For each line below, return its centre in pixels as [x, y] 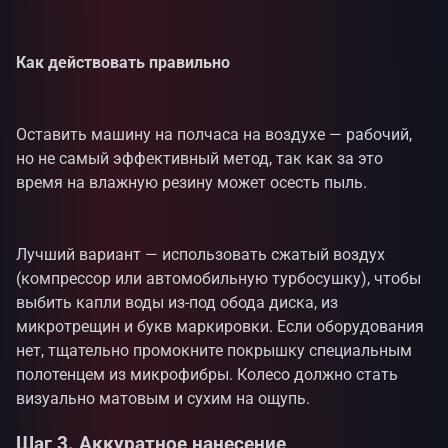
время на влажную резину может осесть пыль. [191, 182]
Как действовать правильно [123, 62]
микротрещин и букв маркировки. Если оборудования [220, 326]
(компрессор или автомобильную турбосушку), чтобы [218, 278]
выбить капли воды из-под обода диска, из [177, 302]
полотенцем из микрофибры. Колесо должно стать [207, 374]
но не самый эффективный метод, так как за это [199, 158]
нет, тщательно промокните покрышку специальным [214, 350]
